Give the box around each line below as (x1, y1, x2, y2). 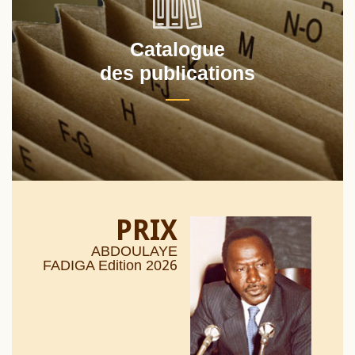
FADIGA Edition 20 (43, 258, 162, 274)
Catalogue (130, 38, 225, 61)
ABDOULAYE (91, 243, 177, 260)
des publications (100, 62, 255, 85)
